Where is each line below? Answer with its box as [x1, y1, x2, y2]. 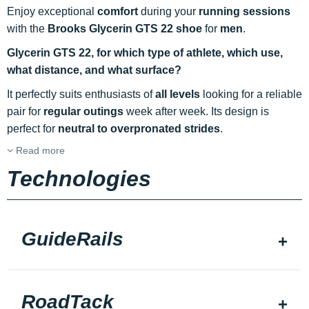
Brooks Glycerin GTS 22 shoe [48, 23, 202, 35]
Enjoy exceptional [7, 6, 97, 18]
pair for [7, 106, 43, 118]
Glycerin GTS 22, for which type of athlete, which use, [7, 47, 283, 59]
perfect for [7, 123, 58, 135]
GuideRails [21, 228, 123, 250]
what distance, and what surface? [7, 64, 181, 77]
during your [138, 6, 199, 18]
